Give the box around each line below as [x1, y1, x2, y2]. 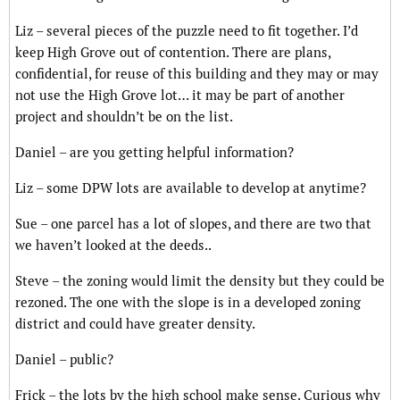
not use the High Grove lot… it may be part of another [15, 87, 345, 104]
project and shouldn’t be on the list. [15, 108, 233, 126]
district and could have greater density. [15, 315, 255, 333]
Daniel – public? [15, 351, 113, 369]
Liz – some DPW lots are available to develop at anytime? [15, 179, 366, 197]
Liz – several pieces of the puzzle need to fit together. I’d [15, 22, 358, 40]
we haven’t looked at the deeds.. [15, 237, 212, 254]
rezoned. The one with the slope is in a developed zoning [15, 294, 361, 312]
